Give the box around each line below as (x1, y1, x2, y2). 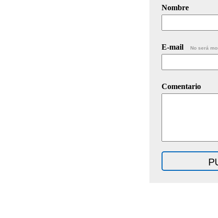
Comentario (162, 82, 201, 91)
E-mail (162, 42, 185, 51)
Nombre (162, 3, 189, 12)
